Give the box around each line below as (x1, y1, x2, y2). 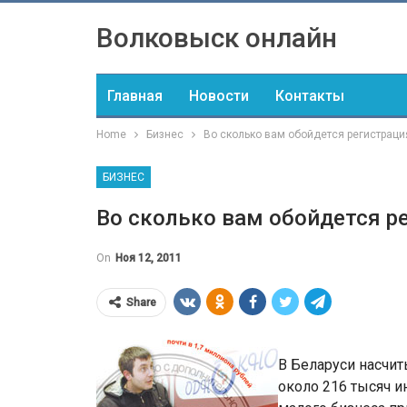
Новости (189, 87, 249, 104)
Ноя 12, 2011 (115, 252, 182, 264)
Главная (107, 87, 163, 104)
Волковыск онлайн (96, 22, 337, 54)
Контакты (275, 87, 344, 104)
